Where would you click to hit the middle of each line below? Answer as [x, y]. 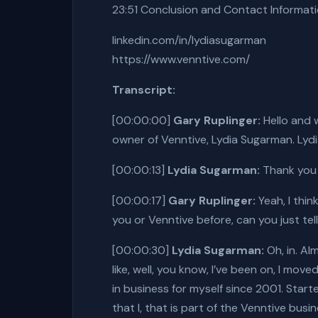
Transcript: [144, 90]
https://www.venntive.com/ [181, 59]
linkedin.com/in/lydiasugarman [189, 40]
